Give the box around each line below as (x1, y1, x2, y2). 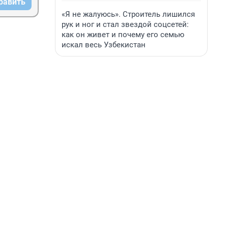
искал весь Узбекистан (62, 40, 146, 49)
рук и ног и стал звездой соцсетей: (62, 20, 189, 29)
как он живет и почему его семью (62, 30, 184, 39)
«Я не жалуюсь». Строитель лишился (62, 10, 195, 19)
